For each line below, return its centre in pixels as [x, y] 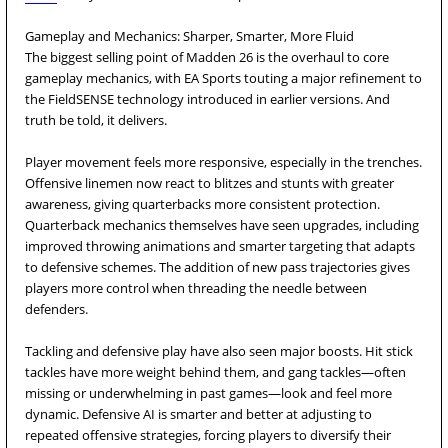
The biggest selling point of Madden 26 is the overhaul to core [207, 57]
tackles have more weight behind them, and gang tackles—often [215, 372]
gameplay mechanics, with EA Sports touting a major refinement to [223, 78]
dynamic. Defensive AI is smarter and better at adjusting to [198, 414]
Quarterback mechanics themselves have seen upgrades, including [222, 225]
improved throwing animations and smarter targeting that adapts [220, 246]
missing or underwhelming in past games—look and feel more [208, 393]
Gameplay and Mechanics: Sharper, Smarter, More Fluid [189, 36]
